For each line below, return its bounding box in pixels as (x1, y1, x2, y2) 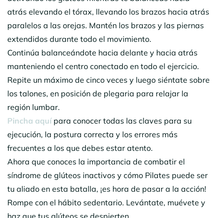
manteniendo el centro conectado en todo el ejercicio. (7, 61, 199, 71)
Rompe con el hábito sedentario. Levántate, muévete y (7, 197, 205, 207)
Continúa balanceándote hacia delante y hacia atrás (7, 47, 198, 57)
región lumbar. (7, 102, 60, 112)
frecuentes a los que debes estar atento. (7, 143, 153, 153)
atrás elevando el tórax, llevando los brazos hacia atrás (7, 6, 209, 17)
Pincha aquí (7, 115, 52, 126)
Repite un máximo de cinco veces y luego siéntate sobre (7, 74, 210, 85)
